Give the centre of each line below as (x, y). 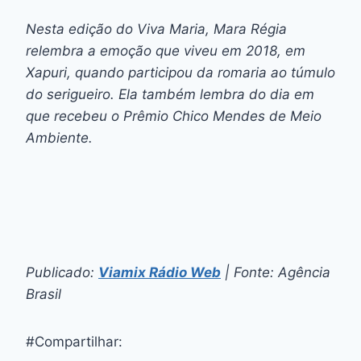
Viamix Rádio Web (160, 272)
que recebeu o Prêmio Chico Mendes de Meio (174, 116)
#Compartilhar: (74, 341)
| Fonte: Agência (276, 272)
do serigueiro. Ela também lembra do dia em (170, 94)
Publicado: (62, 272)
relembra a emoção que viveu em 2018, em (166, 50)
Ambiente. (61, 137)
